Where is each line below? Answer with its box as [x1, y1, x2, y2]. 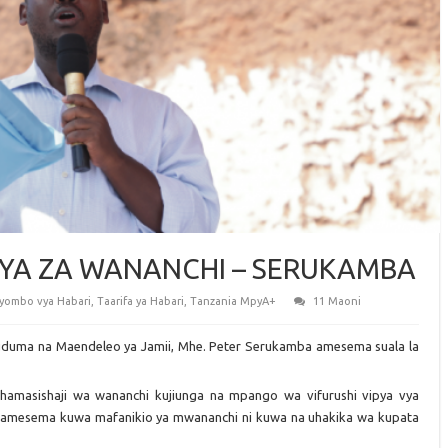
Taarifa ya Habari [97, 295, 184, 307]
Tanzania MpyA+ [190, 295, 276, 307]
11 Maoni [313, 295, 361, 307]
